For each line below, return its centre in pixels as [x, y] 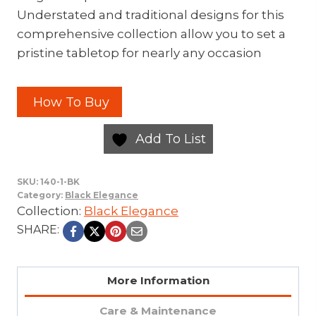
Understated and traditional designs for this [151, 15]
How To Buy [69, 102]
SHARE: [38, 229]
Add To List [170, 139]
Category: [41, 195]
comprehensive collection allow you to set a [151, 34]
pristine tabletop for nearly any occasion [139, 53]
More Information [158, 281]
